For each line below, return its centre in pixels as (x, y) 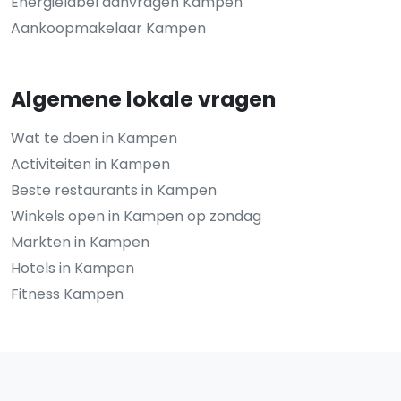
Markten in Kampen (80, 242)
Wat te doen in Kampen (94, 138)
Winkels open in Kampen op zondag (136, 216)
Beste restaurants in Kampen (114, 190)
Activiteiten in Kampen (90, 164)
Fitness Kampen (67, 294)
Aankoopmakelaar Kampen (108, 28)
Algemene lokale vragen (143, 99)
